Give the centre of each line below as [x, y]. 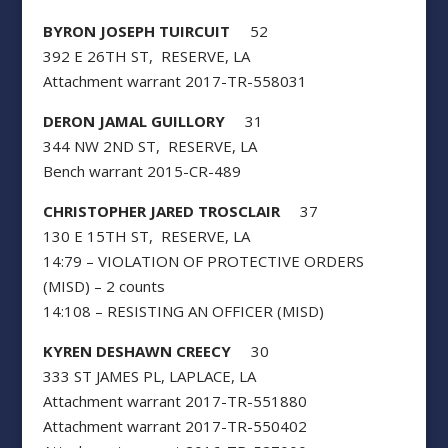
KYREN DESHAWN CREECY [138, 351]
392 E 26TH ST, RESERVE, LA [146, 56]
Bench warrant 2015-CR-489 [141, 171]
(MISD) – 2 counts [103, 286]
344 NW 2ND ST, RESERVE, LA [149, 146]
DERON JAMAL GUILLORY [133, 121]
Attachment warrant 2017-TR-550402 [174, 426]
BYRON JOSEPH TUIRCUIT [136, 31]
